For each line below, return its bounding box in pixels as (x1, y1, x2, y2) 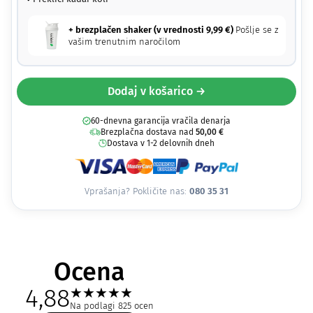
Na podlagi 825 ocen (70, 300, 154, 311)
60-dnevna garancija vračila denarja (91, 116, 231, 126)
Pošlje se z (235, 24, 279, 35)
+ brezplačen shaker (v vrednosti (68, 24, 206, 35)
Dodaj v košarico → (108, 85, 205, 98)
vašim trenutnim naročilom (68, 36, 180, 47)
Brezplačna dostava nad (101, 127, 196, 137)
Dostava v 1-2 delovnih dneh (107, 138, 214, 148)
